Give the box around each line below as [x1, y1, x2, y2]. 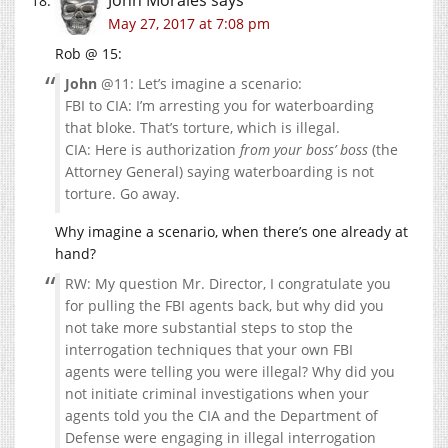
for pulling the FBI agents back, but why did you [65, 295, 384, 315]
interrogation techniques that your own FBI [65, 339, 353, 359]
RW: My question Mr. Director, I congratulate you [65, 273, 391, 293]
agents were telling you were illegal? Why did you [65, 361, 395, 381]
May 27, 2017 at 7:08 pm [108, 13, 270, 33]
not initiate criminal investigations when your [65, 383, 369, 403]
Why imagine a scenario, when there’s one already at [55, 221, 408, 241]
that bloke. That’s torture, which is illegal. [65, 117, 340, 137]
